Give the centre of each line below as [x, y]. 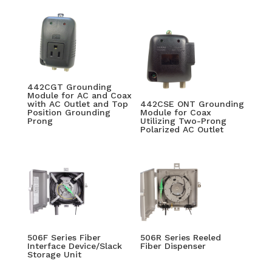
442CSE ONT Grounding [192, 104]
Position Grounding [69, 112]
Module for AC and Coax [79, 95]
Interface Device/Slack [74, 246]
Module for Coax [176, 112]
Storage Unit [54, 254]
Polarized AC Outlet [182, 129]
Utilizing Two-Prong [184, 121]
